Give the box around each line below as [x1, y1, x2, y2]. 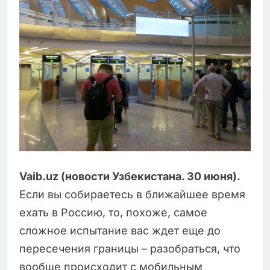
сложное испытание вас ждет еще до [19, 224, 221, 237]
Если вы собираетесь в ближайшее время [19, 188, 245, 201]
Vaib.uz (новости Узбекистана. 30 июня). [19, 170, 240, 183]
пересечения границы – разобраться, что [19, 242, 240, 256]
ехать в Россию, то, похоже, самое [19, 206, 207, 219]
